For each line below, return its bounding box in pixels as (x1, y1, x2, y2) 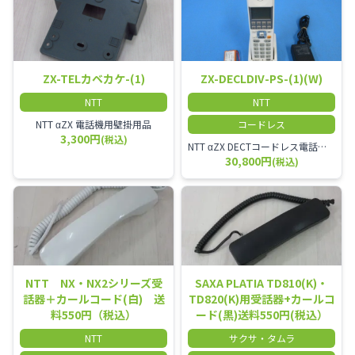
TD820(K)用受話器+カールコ (188, 291, 335, 307)
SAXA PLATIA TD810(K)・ (195, 275, 328, 292)
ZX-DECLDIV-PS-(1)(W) (200, 71, 323, 87)
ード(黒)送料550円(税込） (195, 307, 328, 323)
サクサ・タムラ (228, 331, 295, 345)
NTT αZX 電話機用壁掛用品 (36, 117, 151, 132)
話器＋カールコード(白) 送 (22, 291, 165, 307)
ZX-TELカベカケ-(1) (42, 71, 145, 87)
